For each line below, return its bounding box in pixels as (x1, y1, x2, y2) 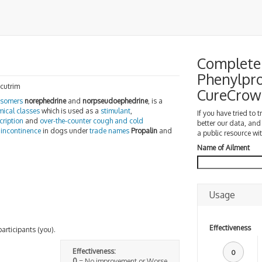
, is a (148, 96, 163, 105)
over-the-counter (40, 116, 91, 125)
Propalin (131, 126, 157, 135)
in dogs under (41, 126, 89, 135)
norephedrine (25, 96, 66, 105)
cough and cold (93, 116, 143, 125)
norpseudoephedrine (82, 96, 148, 105)
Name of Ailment (196, 143, 250, 152)
